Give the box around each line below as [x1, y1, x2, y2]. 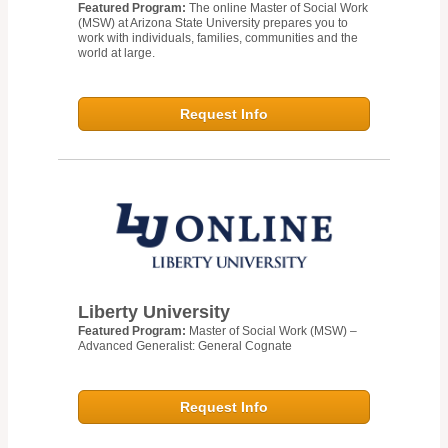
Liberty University [77, 301, 230, 322]
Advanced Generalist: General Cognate [77, 338, 292, 353]
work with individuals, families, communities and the [77, 30, 358, 45]
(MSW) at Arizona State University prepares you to [77, 15, 348, 30]
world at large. [77, 45, 155, 60]
